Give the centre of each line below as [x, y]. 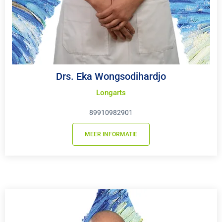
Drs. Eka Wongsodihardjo [111, 77]
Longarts [111, 93]
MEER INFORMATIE [111, 135]
